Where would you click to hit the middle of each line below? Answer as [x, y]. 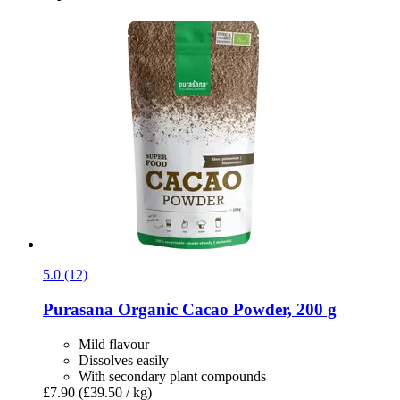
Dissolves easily [124, 360]
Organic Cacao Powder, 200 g [225, 309]
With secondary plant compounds [172, 376]
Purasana [78, 309]
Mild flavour [114, 344]
